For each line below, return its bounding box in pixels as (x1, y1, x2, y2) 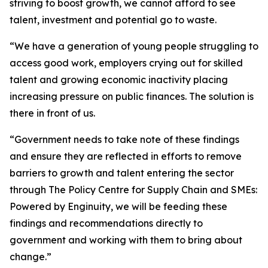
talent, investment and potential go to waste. (10, 14, 217, 26)
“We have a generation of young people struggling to (10, 40, 258, 52)
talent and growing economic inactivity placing (10, 74, 228, 86)
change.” (10, 251, 51, 263)
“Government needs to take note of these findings (10, 133, 239, 145)
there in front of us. (10, 107, 95, 119)
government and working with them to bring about (10, 234, 242, 246)
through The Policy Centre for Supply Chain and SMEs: (10, 184, 257, 196)
